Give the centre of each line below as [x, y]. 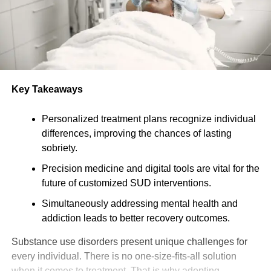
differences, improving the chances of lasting [136, 133]
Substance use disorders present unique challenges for [129, 241]
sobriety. [59, 148]
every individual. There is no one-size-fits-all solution [124, 256]
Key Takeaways [47, 89]
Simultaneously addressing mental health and [139, 203]
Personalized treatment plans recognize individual [149, 119]
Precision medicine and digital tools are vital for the [150, 168]
